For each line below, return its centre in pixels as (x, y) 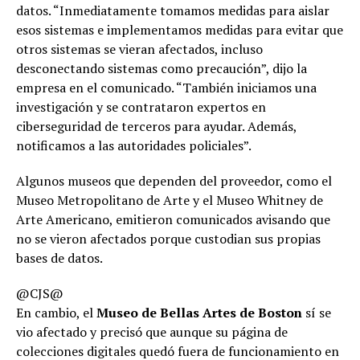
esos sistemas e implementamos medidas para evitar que (180, 30)
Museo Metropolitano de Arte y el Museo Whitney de (170, 200)
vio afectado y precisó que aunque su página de (152, 332)
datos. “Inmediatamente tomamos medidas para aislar (173, 10)
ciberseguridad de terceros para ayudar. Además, (156, 126)
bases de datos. (59, 258)
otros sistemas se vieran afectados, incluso (139, 49)
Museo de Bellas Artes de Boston (201, 313)
